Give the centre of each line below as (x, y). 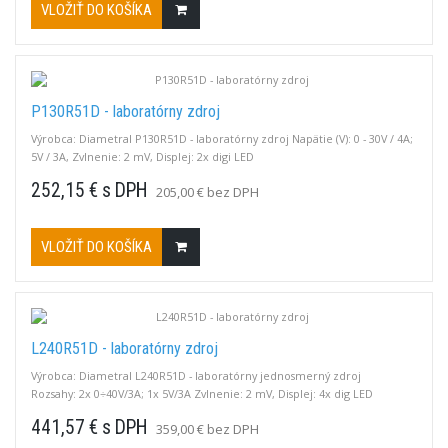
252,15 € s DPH (89, 191)
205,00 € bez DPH (207, 192)
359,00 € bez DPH (207, 429)
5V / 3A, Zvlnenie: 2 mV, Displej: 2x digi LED (142, 157)
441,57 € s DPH (89, 428)
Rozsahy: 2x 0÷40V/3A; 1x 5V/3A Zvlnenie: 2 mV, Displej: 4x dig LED (202, 394)
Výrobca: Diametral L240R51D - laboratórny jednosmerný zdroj (196, 376)
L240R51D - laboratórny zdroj (124, 349)
